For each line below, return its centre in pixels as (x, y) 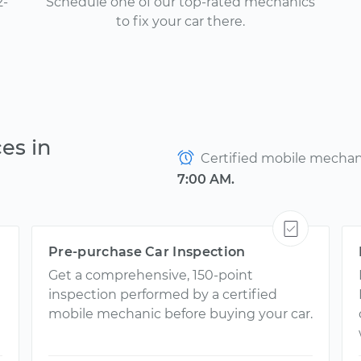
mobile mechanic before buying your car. (180, 314)
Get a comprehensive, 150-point (151, 275)
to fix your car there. (180, 21)
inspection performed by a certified (163, 295)
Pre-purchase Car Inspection (147, 252)
